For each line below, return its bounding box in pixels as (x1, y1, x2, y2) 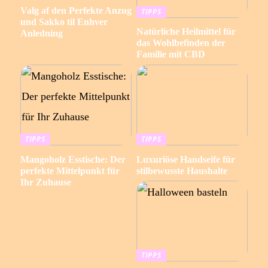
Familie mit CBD (136, 49, 205, 60)
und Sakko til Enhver (20, 17, 108, 28)
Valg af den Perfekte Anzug (20, 5, 132, 16)
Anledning (20, 28, 63, 39)
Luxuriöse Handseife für (136, 154, 235, 165)
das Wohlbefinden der (136, 38, 226, 48)
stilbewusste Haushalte (136, 165, 227, 176)
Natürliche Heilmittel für (136, 26, 236, 37)
